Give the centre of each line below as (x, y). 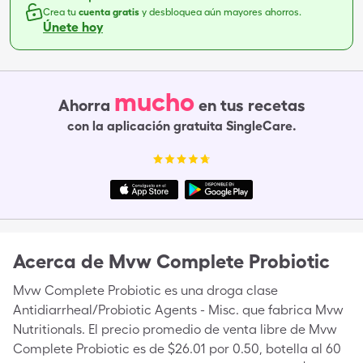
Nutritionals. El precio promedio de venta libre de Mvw (175, 329)
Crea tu (61, 12)
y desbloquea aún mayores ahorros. (222, 12)
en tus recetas (252, 105)
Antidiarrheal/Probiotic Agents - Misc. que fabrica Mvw (178, 310)
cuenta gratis (110, 12)
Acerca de (58, 261)
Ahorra (84, 105)
